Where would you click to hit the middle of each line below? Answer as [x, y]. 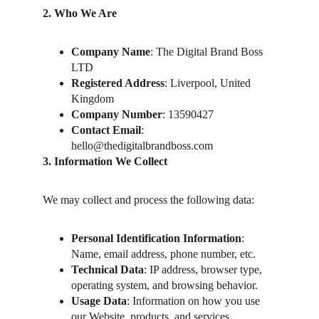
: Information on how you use [195, 301]
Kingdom [93, 99]
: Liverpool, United [209, 83]
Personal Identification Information [156, 238]
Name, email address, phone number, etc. [163, 254]
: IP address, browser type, [204, 270]
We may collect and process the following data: [148, 200]
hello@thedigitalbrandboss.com [142, 146]
